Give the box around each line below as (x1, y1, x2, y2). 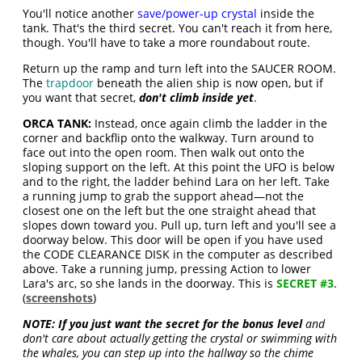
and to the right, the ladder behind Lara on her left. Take (23, 174, 330, 190)
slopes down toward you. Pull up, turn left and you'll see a (23, 217, 337, 234)
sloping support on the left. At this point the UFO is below (23, 159, 335, 175)
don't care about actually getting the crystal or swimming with (23, 330, 338, 347)
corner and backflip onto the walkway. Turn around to (23, 130, 314, 146)
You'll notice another (23, 6, 138, 22)
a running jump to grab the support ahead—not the (23, 188, 305, 204)
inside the (257, 6, 315, 22)
